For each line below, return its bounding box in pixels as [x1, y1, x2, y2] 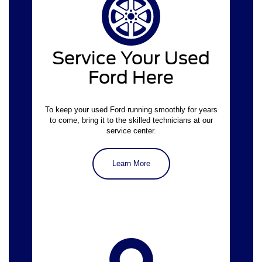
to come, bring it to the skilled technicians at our [49, 115, 213, 125]
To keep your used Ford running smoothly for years [44, 105, 218, 114]
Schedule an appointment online [44, 42, 155, 51]
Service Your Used [52, 47, 210, 68]
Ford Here [88, 66, 174, 88]
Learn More [112, 158, 150, 168]
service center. [106, 126, 156, 135]
